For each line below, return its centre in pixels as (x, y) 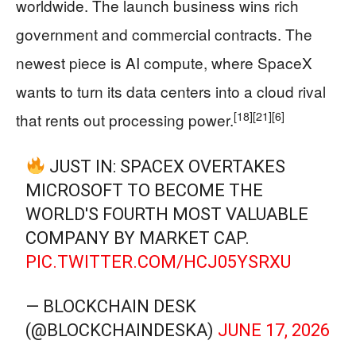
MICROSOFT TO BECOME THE (145, 190)
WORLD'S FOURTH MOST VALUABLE (167, 214)
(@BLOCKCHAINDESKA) (122, 330)
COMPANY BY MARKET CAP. (138, 238)
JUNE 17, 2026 (274, 330)
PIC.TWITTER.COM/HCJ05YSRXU (159, 262)
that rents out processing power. (125, 120)
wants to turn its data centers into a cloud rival (171, 91)
